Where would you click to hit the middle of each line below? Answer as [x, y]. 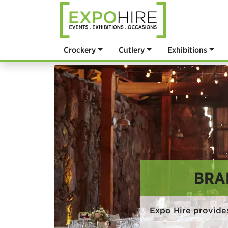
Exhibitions [188, 50]
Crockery [80, 50]
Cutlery [132, 50]
